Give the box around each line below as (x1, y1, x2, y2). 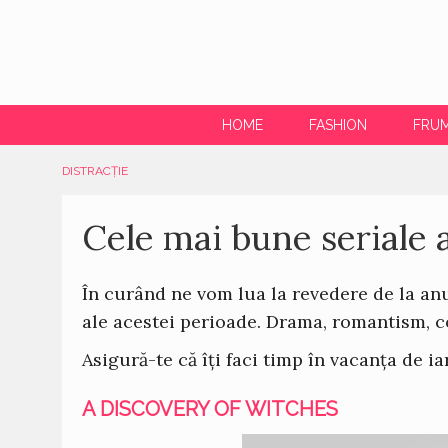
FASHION (309, 117, 368, 133)
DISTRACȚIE (62, 164, 128, 178)
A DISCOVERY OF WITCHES (82, 397, 338, 421)
